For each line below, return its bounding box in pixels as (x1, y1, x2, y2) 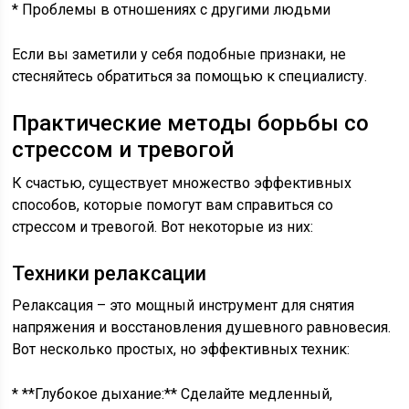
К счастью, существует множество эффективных (12, 174, 352, 192)
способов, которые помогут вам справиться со (12, 196, 334, 214)
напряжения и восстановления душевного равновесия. (12, 319, 392, 336)
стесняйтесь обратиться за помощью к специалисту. (12, 68, 368, 85)
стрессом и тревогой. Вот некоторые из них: (12, 218, 314, 236)
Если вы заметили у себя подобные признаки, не (12, 46, 347, 63)
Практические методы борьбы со (12, 110, 370, 136)
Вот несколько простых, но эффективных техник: (12, 341, 351, 358)
